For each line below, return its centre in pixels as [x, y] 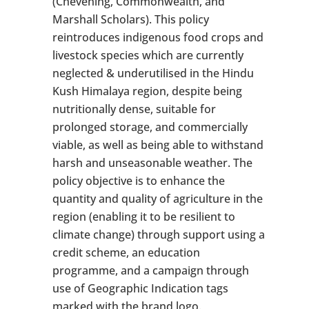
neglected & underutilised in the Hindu [153, 73]
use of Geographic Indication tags [140, 289]
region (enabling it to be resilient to [143, 217]
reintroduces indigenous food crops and [158, 38]
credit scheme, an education [126, 253]
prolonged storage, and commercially [150, 127]
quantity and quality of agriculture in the [157, 199]
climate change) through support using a [158, 235]
